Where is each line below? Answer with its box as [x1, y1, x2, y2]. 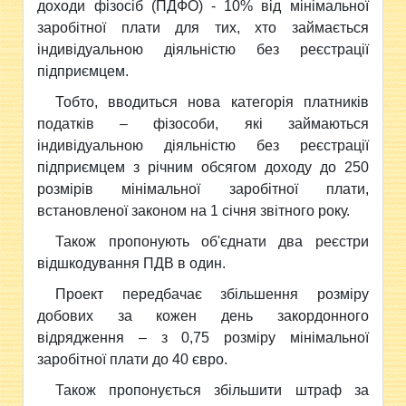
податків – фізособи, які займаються [37, 116, 369, 131]
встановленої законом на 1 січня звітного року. [37, 203, 351, 218]
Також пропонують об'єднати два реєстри [55, 234, 369, 249]
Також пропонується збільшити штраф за [55, 382, 369, 398]
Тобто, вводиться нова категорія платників [55, 94, 369, 110]
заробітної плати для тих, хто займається [37, 20, 369, 35]
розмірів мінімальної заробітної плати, [37, 181, 369, 197]
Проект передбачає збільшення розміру [55, 286, 369, 302]
